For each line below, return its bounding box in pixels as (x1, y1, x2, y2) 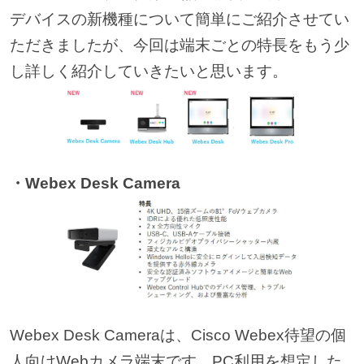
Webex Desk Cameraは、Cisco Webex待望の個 (9, 327, 346, 344)
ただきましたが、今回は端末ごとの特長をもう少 (9, 36, 349, 54)
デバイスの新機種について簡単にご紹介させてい (9, 10, 349, 28)
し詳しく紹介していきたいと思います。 (9, 62, 288, 80)
